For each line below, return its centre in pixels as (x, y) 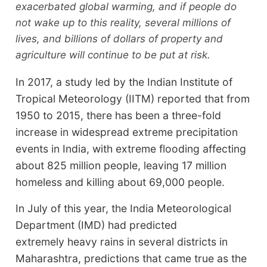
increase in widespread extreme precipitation (127, 132)
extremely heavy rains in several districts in (122, 241)
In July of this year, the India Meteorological (124, 208)
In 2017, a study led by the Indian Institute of (124, 82)
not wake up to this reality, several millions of (123, 22)
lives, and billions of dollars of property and (119, 38)
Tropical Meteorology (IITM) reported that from (133, 98)
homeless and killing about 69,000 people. (120, 182)
